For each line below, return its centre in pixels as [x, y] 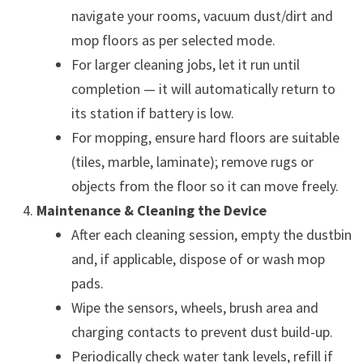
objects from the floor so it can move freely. [205, 186]
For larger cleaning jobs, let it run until [185, 64]
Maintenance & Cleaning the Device [151, 210]
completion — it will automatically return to [203, 88]
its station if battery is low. [152, 113]
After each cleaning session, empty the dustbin [211, 234]
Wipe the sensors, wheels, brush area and [194, 307]
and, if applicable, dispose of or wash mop [198, 258]
